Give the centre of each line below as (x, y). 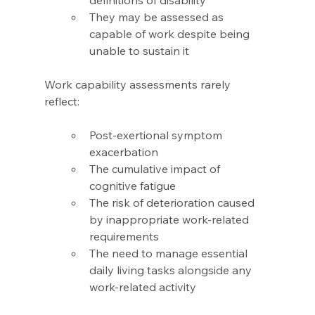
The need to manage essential (169, 253)
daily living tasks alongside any (172, 270)
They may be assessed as (157, 17)
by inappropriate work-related (170, 220)
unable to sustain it (140, 51)
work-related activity (144, 287)
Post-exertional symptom (157, 135)
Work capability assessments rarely (139, 85)
